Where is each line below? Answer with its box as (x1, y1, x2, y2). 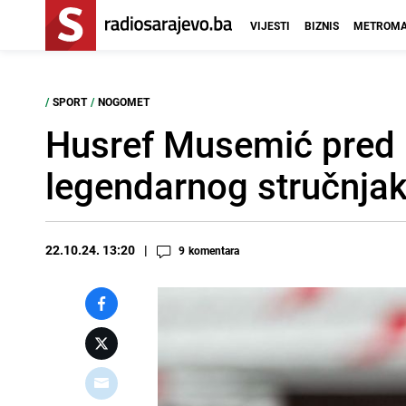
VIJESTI (250, 18, 290, 33)
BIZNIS (304, 18, 339, 33)
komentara (188, 243, 239, 257)
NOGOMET (98, 94, 150, 109)
